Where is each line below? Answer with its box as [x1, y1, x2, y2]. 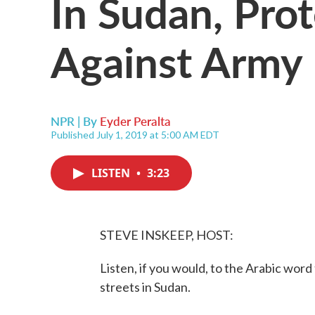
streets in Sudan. [100, 279, 191, 295]
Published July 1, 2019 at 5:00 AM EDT [51, 129, 219, 141]
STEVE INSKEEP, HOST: [100, 227, 233, 243]
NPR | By [51, 112, 100, 129]
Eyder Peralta [100, 112, 171, 129]
